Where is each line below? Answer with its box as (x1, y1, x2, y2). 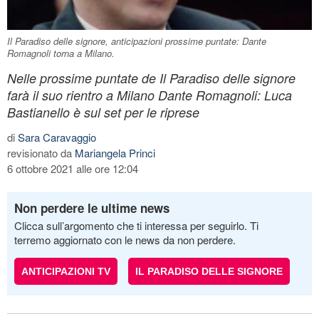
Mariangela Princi (75, 145, 155, 160)
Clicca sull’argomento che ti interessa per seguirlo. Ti (14, 217, 258, 233)
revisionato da (7, 145, 75, 160)
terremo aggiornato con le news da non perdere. (14, 231, 236, 247)
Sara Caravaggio (18, 129, 96, 145)
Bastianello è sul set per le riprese (7, 103, 199, 121)
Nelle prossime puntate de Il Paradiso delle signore (7, 68, 296, 87)
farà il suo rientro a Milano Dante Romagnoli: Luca (7, 85, 292, 104)
